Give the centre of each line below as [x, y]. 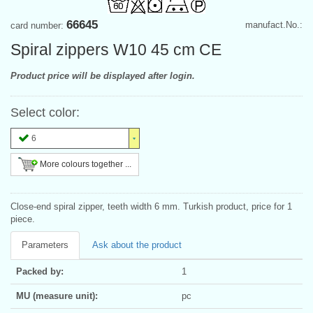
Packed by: [40, 271]
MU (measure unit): [57, 296]
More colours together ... [85, 164]
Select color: [45, 112]
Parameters [45, 245]
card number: [38, 25]
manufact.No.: [274, 24]
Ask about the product [137, 245]
